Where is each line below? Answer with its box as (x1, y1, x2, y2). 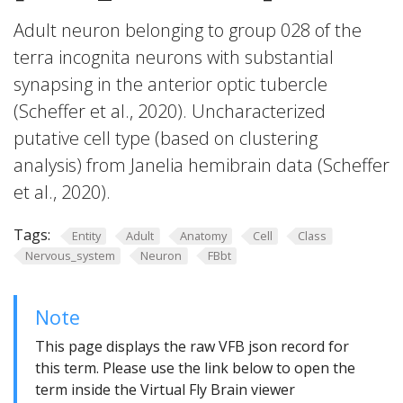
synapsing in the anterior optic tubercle (13, 72, 327, 96)
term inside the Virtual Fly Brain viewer (35, 380, 295, 400)
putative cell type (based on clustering (13, 126, 318, 150)
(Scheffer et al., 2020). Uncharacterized (13, 99, 326, 123)
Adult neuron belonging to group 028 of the (13, 18, 362, 42)
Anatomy (179, 228, 227, 244)
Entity (71, 228, 101, 244)
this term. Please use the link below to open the (35, 358, 355, 379)
